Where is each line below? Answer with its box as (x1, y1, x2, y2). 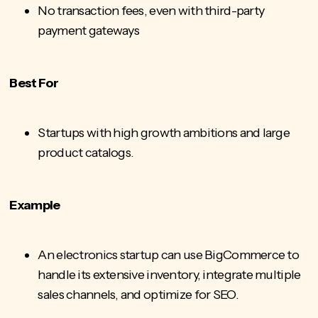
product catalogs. (38, 145, 134, 161)
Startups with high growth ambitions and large (38, 125, 290, 141)
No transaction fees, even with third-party (38, 3, 265, 19)
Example (9, 197, 60, 214)
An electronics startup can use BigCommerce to (38, 247, 300, 263)
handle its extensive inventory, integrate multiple (38, 267, 301, 283)
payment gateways (38, 23, 139, 39)
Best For (9, 75, 59, 92)
